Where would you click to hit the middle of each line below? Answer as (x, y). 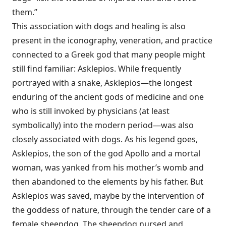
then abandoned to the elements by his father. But (108, 182)
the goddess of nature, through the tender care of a (111, 210)
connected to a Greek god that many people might (109, 54)
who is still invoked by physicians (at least (91, 111)
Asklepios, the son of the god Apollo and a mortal (106, 153)
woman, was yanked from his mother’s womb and (108, 167)
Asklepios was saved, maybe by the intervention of (108, 196)
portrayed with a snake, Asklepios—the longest (102, 83)
